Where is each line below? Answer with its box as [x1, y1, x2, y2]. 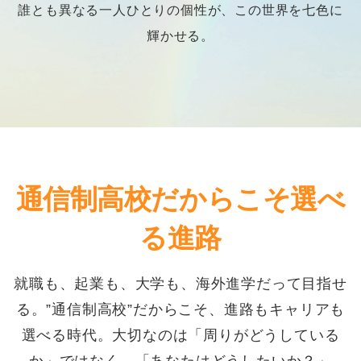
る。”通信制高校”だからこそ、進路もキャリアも [15, 301, 346, 317]
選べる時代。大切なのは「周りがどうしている [21, 326, 340, 343]
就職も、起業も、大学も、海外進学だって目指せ [14, 275, 347, 292]
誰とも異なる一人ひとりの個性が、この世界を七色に [18, 2, 343, 17]
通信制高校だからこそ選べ [15, 183, 346, 214]
